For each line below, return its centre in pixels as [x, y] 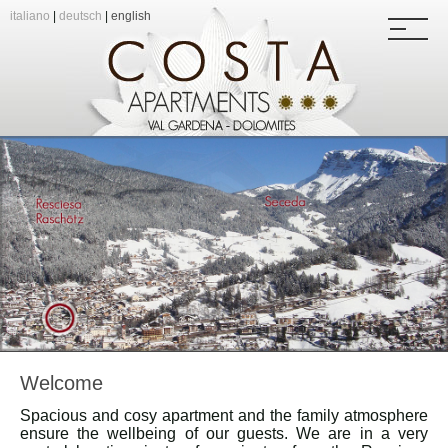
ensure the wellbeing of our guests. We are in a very [224, 434]
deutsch [80, 16]
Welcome [61, 383]
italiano [30, 16]
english [131, 16]
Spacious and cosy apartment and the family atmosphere [224, 416]
